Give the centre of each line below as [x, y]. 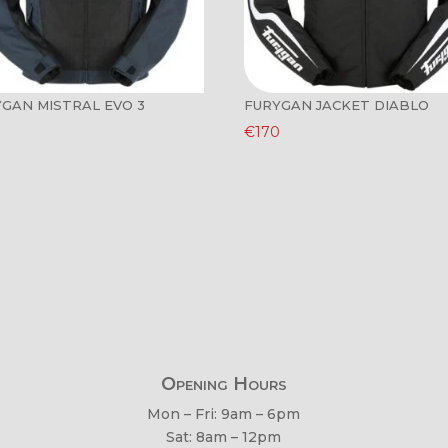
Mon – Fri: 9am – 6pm [224, 413]
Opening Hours [223, 383]
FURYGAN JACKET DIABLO [337, 105]
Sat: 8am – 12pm [224, 436]
